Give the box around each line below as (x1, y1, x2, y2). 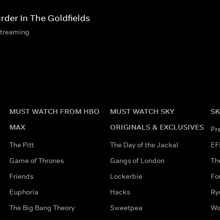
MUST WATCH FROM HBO (9, 106, 100, 116)
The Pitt (9, 140, 34, 149)
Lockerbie (110, 171, 142, 181)
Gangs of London (110, 156, 165, 165)
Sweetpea (110, 203, 142, 212)
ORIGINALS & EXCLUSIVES (110, 122, 204, 132)
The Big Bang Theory (9, 203, 75, 212)
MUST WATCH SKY (110, 106, 174, 116)
